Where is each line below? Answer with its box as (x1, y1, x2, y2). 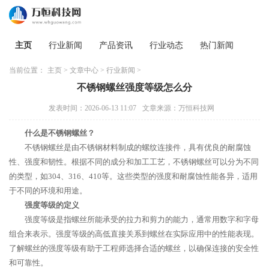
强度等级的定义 (25, 201, 79, 210)
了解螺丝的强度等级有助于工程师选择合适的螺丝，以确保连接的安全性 (9, 244, 259, 253)
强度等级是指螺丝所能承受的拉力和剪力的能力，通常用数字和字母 (25, 215, 259, 224)
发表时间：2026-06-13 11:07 (49, 104, 136, 112)
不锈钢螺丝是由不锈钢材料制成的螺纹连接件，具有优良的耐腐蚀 (25, 143, 251, 152)
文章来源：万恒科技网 (142, 104, 214, 112)
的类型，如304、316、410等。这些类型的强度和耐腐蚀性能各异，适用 (9, 172, 258, 181)
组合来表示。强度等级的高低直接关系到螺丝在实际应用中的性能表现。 (9, 229, 259, 238)
